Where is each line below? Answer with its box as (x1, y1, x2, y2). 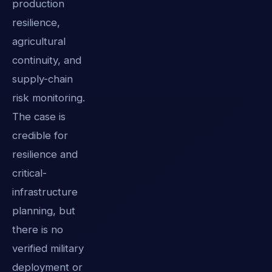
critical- (12, 166, 47, 179)
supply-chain (12, 72, 73, 85)
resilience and (12, 148, 78, 160)
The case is (12, 110, 66, 123)
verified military (12, 242, 84, 254)
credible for (12, 129, 68, 141)
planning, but (12, 204, 75, 217)
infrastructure (12, 185, 78, 198)
